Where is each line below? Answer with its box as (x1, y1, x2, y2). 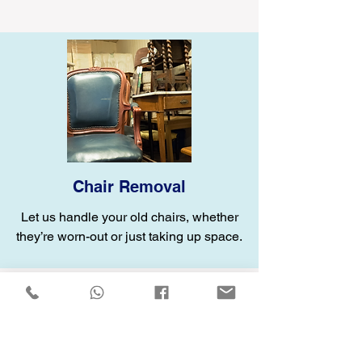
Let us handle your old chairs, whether (20, 209, 238, 225)
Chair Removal (73, 177, 186, 196)
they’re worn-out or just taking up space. (16, 229, 242, 244)
